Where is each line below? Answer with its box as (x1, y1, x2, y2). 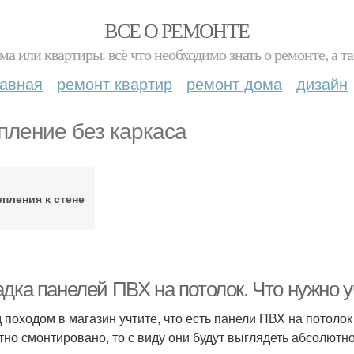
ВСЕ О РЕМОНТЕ (104, 17, 250, 43)
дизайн (296, 72, 348, 95)
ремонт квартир (57, 72, 172, 95)
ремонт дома (186, 72, 282, 95)
